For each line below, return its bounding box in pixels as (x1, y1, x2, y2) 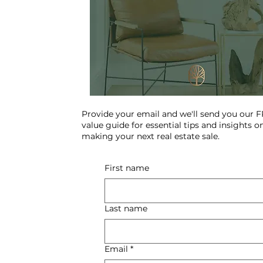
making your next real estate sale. (81, 131, 220, 141)
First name (104, 163, 149, 173)
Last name (104, 203, 147, 214)
